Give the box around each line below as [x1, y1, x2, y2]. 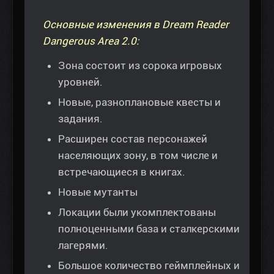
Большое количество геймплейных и [58, 259, 240, 272]
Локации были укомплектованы [58, 206, 216, 218]
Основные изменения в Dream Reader [43, 18, 229, 31]
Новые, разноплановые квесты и [58, 95, 221, 108]
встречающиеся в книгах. [58, 165, 185, 178]
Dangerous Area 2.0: [43, 34, 139, 47]
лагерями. [58, 239, 108, 251]
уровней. [58, 75, 103, 88]
